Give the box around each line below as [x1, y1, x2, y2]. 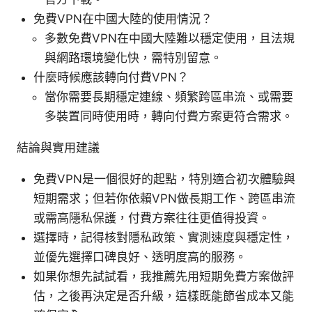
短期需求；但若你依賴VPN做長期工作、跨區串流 [33, 191, 295, 205]
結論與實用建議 [17, 140, 100, 155]
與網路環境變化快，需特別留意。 [45, 50, 222, 65]
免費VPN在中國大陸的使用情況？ [33, 11, 212, 26]
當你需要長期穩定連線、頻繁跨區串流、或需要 [45, 89, 293, 104]
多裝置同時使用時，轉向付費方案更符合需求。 [45, 109, 293, 123]
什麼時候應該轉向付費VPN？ [33, 70, 189, 84]
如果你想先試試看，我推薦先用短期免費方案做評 [33, 269, 294, 283]
